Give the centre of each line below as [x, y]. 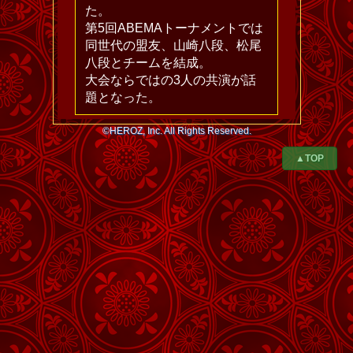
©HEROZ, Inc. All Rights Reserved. [176, 130]
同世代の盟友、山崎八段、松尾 [173, 46]
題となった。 [123, 98]
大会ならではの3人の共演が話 [171, 80]
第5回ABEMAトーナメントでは [174, 28]
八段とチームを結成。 [148, 63]
